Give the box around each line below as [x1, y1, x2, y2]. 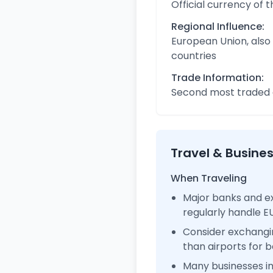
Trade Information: [171, 71, 264, 85]
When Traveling [171, 171, 247, 185]
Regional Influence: [171, 19, 264, 34]
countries [171, 49, 216, 63]
